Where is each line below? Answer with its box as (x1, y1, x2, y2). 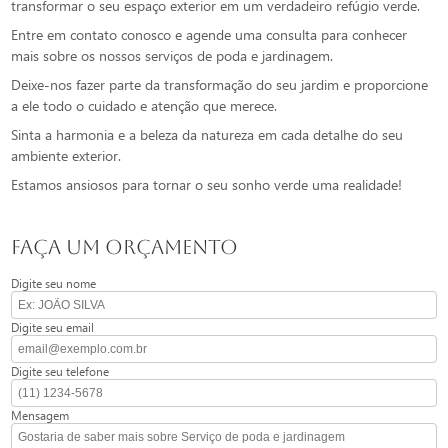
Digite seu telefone (11, 363, 110, 380)
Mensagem (11, 407, 70, 424)
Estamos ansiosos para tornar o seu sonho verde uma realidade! (11, 175, 403, 195)
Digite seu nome (11, 275, 97, 292)
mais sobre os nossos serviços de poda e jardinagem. (11, 46, 334, 66)
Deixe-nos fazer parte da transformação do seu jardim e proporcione (11, 75, 429, 95)
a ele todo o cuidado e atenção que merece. (11, 96, 278, 116)
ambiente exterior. (11, 146, 122, 166)
